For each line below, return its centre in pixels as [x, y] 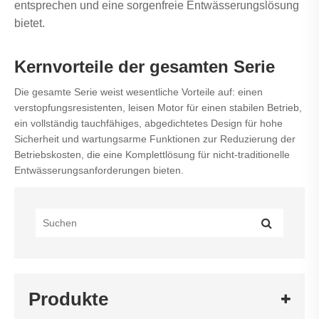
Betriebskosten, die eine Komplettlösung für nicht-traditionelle [152, 154]
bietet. [30, 23]
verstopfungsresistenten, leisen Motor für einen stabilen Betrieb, [158, 107]
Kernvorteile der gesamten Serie [145, 66]
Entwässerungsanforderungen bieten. [99, 170]
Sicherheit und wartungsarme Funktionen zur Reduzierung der [155, 138]
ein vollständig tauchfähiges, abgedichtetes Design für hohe [148, 123]
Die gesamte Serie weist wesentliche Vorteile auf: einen [138, 91]
